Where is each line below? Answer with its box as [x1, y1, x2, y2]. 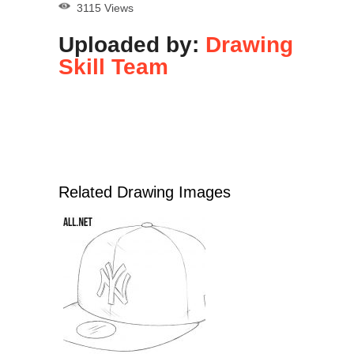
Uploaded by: [58, 32, 205, 58]
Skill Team [58, 55, 168, 80]
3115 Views [70, 2, 134, 15]
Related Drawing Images [58, 183, 231, 201]
